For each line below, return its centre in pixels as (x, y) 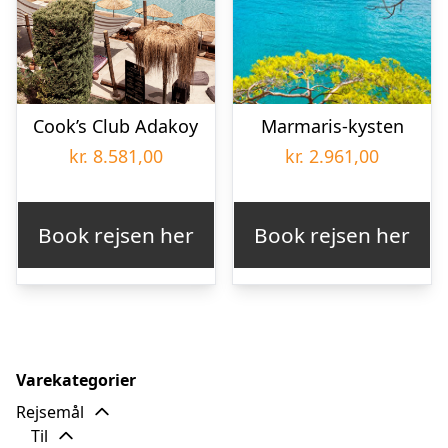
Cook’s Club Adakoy (116, 126)
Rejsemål (50, 412)
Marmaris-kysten (332, 126)
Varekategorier (76, 380)
